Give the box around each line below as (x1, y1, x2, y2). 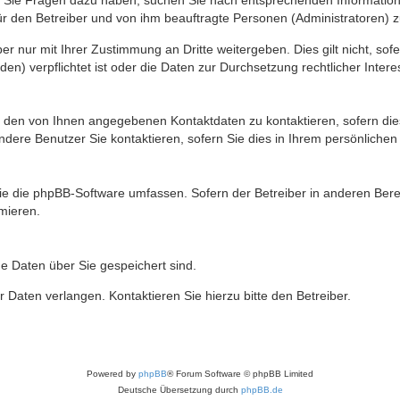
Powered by (87, 369, 138, 379)
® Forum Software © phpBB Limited (167, 369, 313, 379)
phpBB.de (240, 385, 283, 396)
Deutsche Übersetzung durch (117, 385, 241, 396)
